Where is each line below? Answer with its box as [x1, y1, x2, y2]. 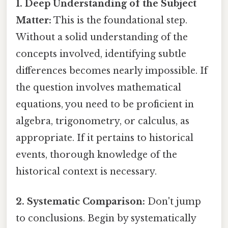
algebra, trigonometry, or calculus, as [16, 115, 189, 127]
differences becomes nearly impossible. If [16, 65, 208, 76]
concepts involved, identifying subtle [16, 48, 186, 60]
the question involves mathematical [16, 81, 181, 93]
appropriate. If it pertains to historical [16, 132, 193, 144]
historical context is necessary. [16, 165, 157, 177]
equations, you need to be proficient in [16, 98, 194, 110]
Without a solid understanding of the [16, 31, 188, 43]
